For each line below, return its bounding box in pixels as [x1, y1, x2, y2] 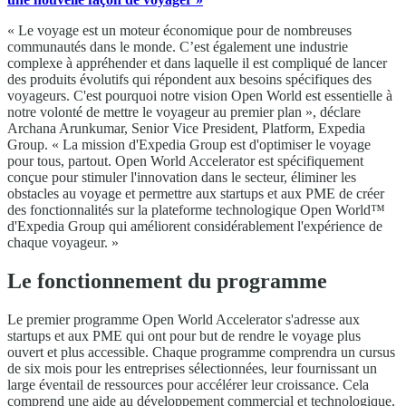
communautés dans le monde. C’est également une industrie [7, 38, 348, 54]
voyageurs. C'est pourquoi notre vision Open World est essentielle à [7, 87, 392, 103]
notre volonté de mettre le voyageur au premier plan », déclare [7, 103, 361, 120]
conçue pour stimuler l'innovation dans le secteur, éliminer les [7, 169, 356, 185]
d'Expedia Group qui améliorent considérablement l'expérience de [7, 217, 382, 234]
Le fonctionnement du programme [7, 268, 327, 293]
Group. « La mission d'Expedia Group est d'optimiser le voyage [7, 136, 371, 152]
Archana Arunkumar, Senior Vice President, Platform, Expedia [7, 120, 365, 136]
